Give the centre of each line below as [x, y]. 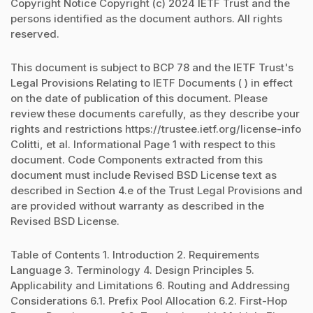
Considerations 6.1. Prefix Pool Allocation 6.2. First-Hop [149, 301]
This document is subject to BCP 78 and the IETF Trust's [152, 68]
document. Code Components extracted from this [137, 160]
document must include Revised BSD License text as [144, 175]
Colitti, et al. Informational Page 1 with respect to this [143, 145]
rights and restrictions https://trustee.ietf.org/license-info [156, 129]
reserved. [35, 34]
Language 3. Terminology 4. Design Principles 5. [132, 270]
